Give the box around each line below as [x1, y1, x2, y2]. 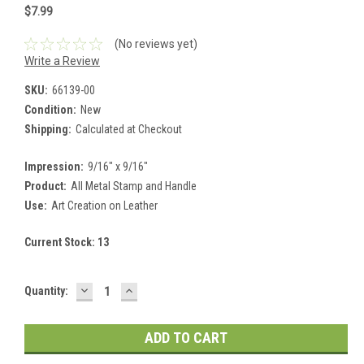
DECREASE [78, 280, 148, 298]
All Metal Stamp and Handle [70, 179, 197, 193]
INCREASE [123, 280, 190, 298]
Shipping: [24, 122, 71, 136]
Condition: [24, 102, 76, 116]
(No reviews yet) [114, 37, 197, 50]
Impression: [24, 159, 84, 173]
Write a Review [24, 54, 100, 67]
